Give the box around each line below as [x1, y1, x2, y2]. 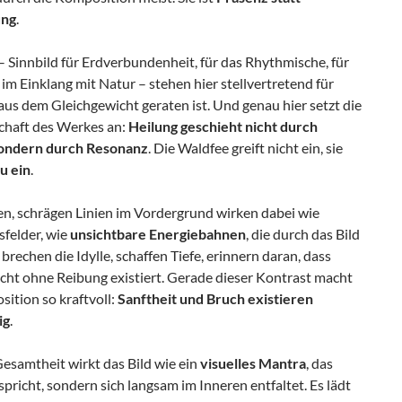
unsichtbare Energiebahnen [70, 224, 246, 242]
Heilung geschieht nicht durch [128, 117, 318, 135]
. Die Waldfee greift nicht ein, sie [148, 138, 343, 156]
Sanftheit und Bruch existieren [118, 289, 313, 307]
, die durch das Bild [246, 224, 360, 242]
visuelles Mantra [200, 354, 306, 371]
